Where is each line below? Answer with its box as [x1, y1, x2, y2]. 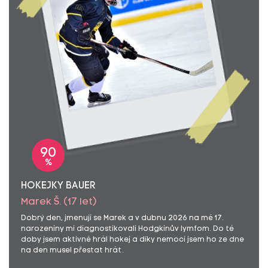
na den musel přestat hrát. [21, 247, 124, 254]
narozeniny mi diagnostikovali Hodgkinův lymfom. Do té [21, 226, 234, 233]
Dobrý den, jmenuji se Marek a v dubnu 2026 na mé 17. [21, 215, 224, 222]
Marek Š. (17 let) [21, 197, 97, 207]
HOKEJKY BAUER [21, 181, 96, 191]
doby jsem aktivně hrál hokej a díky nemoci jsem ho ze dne [21, 236, 244, 243]
